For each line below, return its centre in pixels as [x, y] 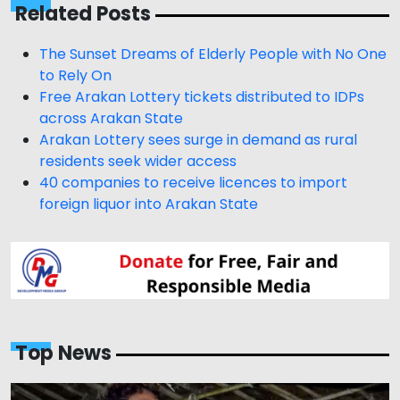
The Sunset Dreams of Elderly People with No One [213, 54]
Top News [63, 353]
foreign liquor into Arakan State [149, 204]
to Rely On [75, 76]
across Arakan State [111, 119]
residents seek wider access [138, 162]
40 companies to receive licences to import [193, 183]
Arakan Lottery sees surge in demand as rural [198, 140]
